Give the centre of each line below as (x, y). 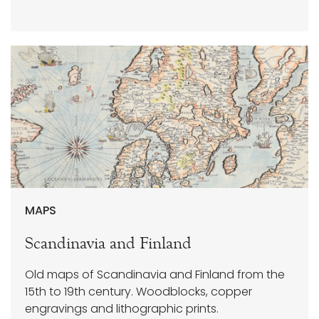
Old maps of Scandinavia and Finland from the (155, 275)
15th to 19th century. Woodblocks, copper (138, 292)
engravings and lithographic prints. (122, 309)
